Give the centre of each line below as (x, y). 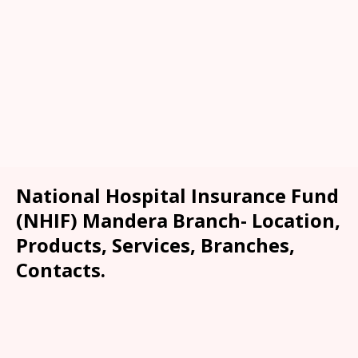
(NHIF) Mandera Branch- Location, (178, 220)
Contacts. (61, 269)
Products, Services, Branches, (155, 245)
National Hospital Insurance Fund (177, 195)
